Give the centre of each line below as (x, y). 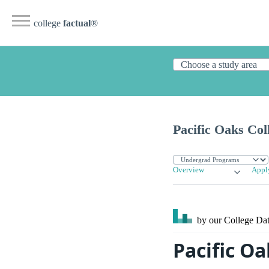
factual (77, 23)
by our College (225, 220)
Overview (189, 170)
